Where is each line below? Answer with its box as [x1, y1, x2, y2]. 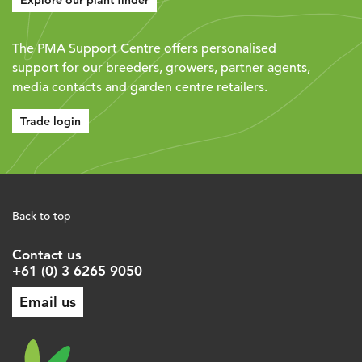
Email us [19, 293, 76, 312]
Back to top [12, 208, 71, 224]
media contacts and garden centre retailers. [12, 79, 267, 96]
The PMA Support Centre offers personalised [12, 40, 276, 57]
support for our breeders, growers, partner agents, [12, 60, 310, 77]
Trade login [20, 114, 81, 129]
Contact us [12, 246, 82, 263]
